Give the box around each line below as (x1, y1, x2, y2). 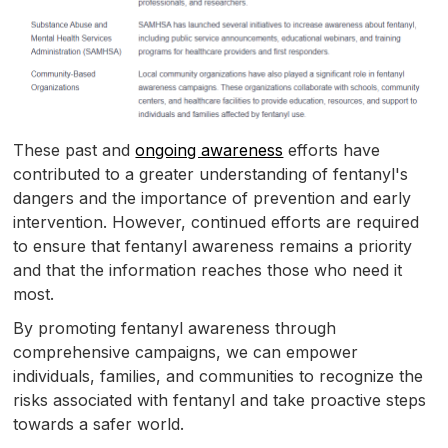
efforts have (283, 139, 381, 160)
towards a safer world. (13, 413, 185, 434)
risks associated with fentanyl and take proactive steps (13, 389, 427, 410)
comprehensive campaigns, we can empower (13, 341, 359, 362)
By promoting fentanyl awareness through (13, 317, 337, 338)
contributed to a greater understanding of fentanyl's (13, 163, 409, 184)
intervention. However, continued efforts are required (13, 211, 420, 232)
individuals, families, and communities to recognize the (13, 365, 424, 386)
